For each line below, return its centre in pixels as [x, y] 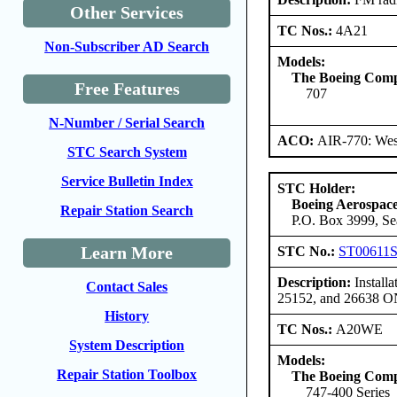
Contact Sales [127, 287]
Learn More [127, 253]
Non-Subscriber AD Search [127, 47]
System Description [127, 345]
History [127, 316]
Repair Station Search [127, 210]
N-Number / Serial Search [127, 123]
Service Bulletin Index [127, 181]
